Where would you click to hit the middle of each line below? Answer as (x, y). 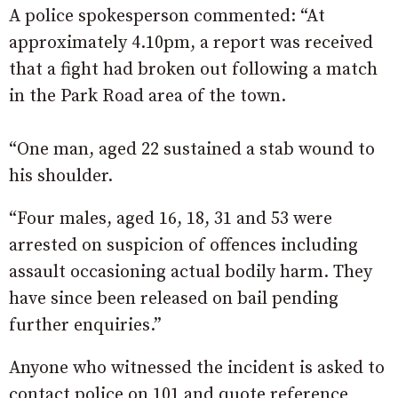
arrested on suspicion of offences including (183, 246)
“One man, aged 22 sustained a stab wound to (192, 150)
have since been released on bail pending (174, 299)
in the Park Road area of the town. (147, 97)
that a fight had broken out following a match (193, 70)
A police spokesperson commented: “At (167, 17)
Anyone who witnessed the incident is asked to (197, 369)
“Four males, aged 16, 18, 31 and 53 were (171, 219)
